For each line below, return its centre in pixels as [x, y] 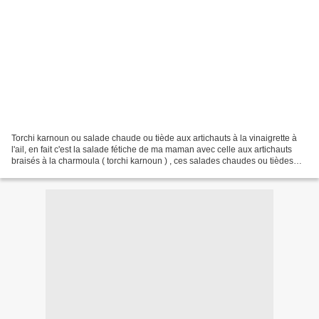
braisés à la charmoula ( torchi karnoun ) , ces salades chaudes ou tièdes [152, 161]
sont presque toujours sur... [63, 172]
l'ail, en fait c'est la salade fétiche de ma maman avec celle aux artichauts [152, 149]
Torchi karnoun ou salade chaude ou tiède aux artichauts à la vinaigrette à [154, 138]
